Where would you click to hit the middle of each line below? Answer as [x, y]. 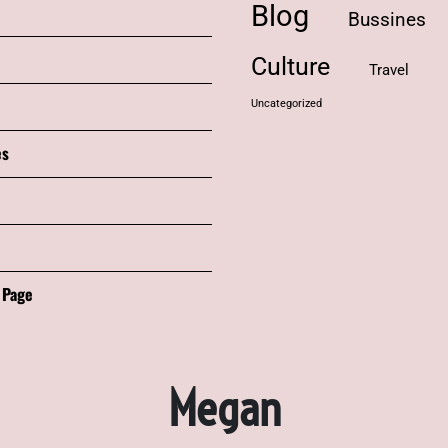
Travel [389, 69]
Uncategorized [286, 103]
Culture [290, 66]
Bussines [387, 19]
